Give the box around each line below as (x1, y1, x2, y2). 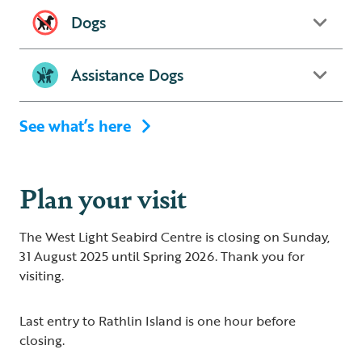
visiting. (19, 266, 67, 285)
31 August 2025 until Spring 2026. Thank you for (19, 246, 305, 266)
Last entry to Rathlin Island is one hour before (19, 311, 296, 330)
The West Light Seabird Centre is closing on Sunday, (19, 227, 330, 246)
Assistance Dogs (71, 63, 183, 86)
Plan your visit (19, 179, 187, 217)
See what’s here (19, 114, 131, 137)
